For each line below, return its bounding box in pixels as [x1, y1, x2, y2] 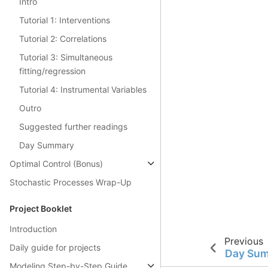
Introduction [10, 224, 57, 234]
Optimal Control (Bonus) [10, 158, 103, 169]
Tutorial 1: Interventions [19, 14, 110, 25]
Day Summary [19, 139, 74, 150]
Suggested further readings [19, 121, 127, 132]
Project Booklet [10, 203, 72, 214]
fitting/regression [19, 65, 86, 76]
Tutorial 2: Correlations [19, 33, 106, 44]
